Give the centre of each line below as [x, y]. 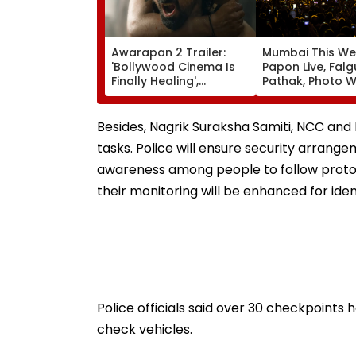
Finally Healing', [155, 81]
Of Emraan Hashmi [165, 109]
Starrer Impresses [163, 124]
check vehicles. [145, 329]
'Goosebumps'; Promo [176, 95]
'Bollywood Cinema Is [173, 66]
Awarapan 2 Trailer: [168, 52]
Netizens [135, 138]
